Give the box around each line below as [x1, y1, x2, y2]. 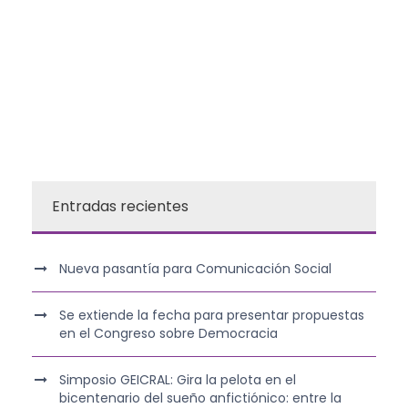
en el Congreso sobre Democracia [59, 323, 278, 342]
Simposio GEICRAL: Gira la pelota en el [59, 370, 296, 389]
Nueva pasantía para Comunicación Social [59, 259, 331, 278]
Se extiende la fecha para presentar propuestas [59, 305, 364, 324]
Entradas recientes [52, 195, 189, 217]
